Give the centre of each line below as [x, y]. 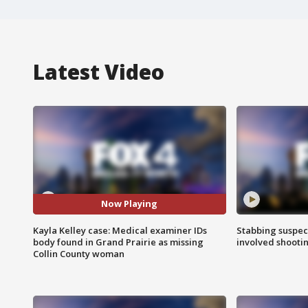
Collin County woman [79, 253]
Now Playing [130, 204]
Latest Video [99, 71]
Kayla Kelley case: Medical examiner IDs [120, 230]
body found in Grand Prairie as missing [118, 242]
